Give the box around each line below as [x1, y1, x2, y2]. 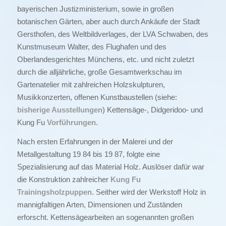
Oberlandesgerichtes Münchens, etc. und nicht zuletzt [17, 54, 194, 64]
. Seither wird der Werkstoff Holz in [91, 187, 206, 196]
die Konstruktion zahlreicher [17, 175, 110, 184]
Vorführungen [46, 118, 96, 127]
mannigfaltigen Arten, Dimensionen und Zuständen [17, 200, 182, 209]
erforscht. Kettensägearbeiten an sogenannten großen [17, 212, 194, 221]
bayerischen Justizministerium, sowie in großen [17, 4, 174, 13]
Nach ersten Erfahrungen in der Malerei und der [17, 137, 173, 146]
